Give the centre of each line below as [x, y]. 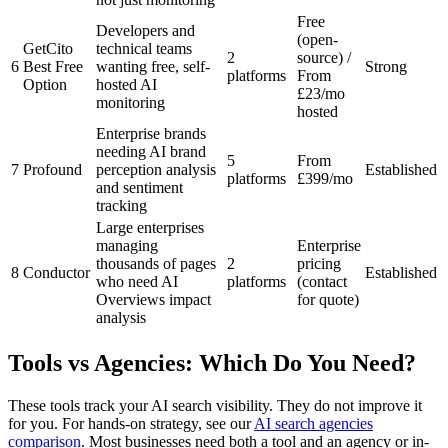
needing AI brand [151, 151]
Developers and [145, 30]
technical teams [144, 48]
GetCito [48, 48]
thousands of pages [156, 263]
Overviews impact [153, 299]
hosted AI [126, 84]
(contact [322, 281]
